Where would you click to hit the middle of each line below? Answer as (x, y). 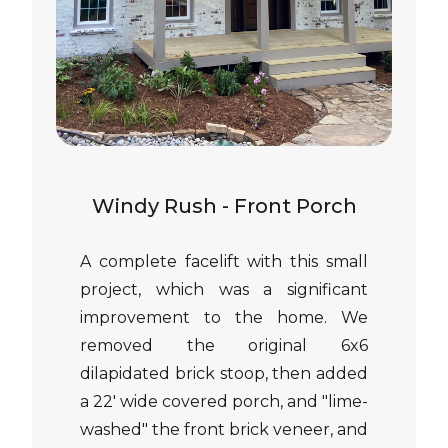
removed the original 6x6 (224, 345)
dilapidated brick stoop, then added (224, 373)
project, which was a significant (224, 289)
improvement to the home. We (224, 317)
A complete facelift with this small (224, 261)
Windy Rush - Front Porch (224, 206)
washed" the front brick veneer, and (224, 429)
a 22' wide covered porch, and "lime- (224, 401)
